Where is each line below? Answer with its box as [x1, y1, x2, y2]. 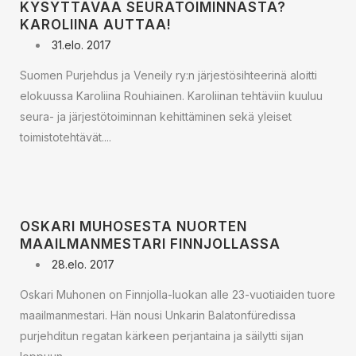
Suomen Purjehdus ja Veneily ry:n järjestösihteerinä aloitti [20, 68, 317, 82]
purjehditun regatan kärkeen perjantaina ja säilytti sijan [20, 329, 304, 342]
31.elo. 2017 [52, 38, 111, 52]
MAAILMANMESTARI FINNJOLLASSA [20, 236, 281, 252]
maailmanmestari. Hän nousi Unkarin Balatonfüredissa [20, 308, 296, 322]
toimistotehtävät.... [20, 130, 111, 144]
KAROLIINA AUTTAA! [20, 17, 172, 33]
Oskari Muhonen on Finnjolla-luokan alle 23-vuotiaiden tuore [20, 288, 335, 301]
